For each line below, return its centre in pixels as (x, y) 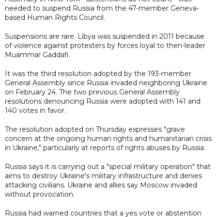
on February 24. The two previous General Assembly (92, 92)
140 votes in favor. (35, 110)
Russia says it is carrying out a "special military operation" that (108, 166)
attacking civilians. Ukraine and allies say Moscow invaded (101, 185)
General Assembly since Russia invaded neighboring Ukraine (106, 83)
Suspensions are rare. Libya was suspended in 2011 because (105, 36)
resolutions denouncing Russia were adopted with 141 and (103, 101)
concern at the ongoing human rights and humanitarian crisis (108, 138)
